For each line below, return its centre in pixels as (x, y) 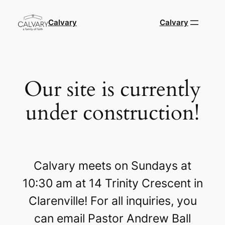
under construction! (113, 113)
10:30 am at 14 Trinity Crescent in (113, 184)
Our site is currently (113, 89)
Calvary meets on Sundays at (113, 166)
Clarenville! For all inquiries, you (113, 201)
